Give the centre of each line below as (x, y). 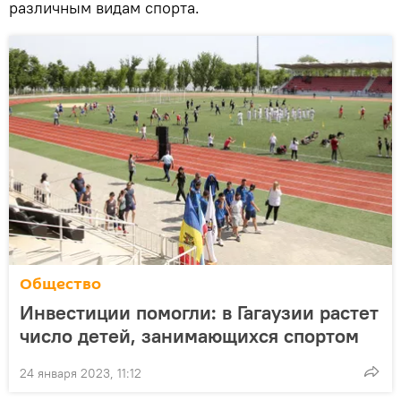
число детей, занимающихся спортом (189, 335)
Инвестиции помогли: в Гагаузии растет (199, 312)
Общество (60, 284)
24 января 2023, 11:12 (81, 373)
